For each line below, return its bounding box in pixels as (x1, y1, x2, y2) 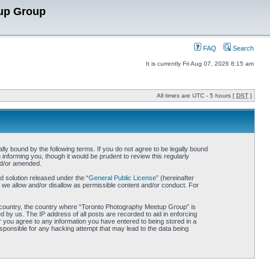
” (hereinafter (155, 174, 194, 181)
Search (231, 45, 254, 52)
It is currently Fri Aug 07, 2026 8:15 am (146, 60, 254, 67)
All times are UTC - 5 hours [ (157, 92, 236, 99)
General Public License (88, 174, 156, 181)
